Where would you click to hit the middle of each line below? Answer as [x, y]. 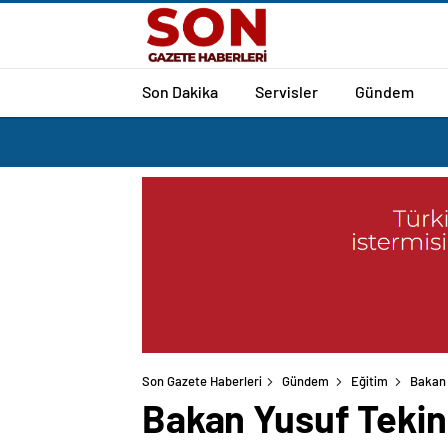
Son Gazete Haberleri [202, 381]
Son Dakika [180, 91]
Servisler [286, 91]
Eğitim [369, 381]
